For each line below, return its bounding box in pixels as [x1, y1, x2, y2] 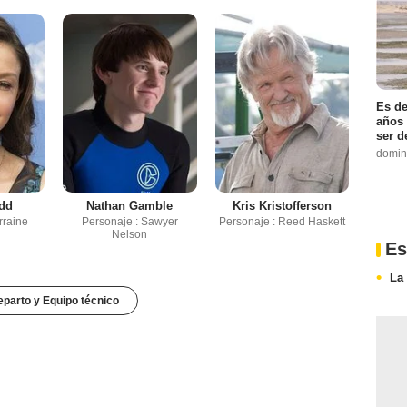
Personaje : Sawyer [81, 215, 178, 229]
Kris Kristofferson [232, 199, 332, 213]
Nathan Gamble [86, 199, 174, 213]
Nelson [112, 228, 148, 242]
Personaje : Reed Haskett [218, 215, 345, 229]
